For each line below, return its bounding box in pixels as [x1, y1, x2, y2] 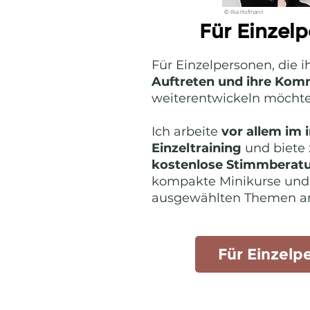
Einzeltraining [152, 140, 241, 156]
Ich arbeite [152, 124, 221, 139]
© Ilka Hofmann [224, 8, 264, 15]
